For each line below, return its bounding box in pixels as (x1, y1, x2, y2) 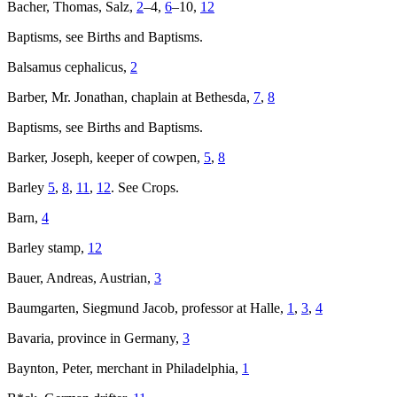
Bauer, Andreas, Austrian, (7, 270, 154, 286)
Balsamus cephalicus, (7, 59, 130, 75)
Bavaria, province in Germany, (7, 331, 183, 346)
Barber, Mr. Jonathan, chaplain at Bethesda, (7, 90, 253, 105)
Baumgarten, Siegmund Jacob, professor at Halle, (7, 300, 287, 316)
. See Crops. (111, 180, 179, 196)
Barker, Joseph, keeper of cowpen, (7, 150, 204, 166)
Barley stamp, (7, 240, 88, 256)
